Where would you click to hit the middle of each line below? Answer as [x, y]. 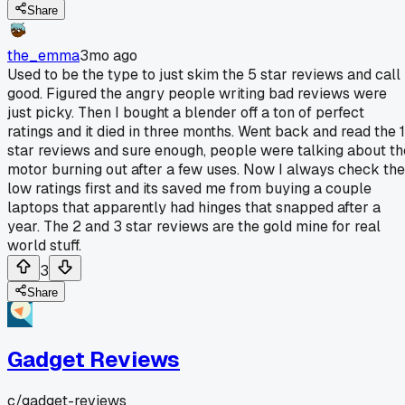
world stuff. [44, 245]
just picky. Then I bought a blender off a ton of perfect [186, 112]
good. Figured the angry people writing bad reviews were [197, 93]
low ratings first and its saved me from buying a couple [189, 188]
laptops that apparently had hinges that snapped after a [194, 207]
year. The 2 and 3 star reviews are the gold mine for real [194, 226]
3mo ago [108, 55]
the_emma [43, 55]
